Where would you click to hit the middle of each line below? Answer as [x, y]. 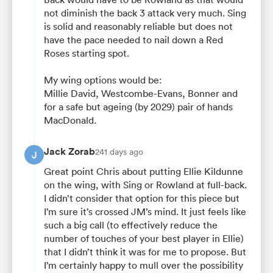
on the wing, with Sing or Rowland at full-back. [145, 185]
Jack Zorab [69, 152]
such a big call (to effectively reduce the [131, 225]
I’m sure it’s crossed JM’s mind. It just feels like [145, 212]
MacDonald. [70, 120]
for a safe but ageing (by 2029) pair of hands [138, 107]
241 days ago [119, 152]
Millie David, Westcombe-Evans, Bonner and [141, 94]
